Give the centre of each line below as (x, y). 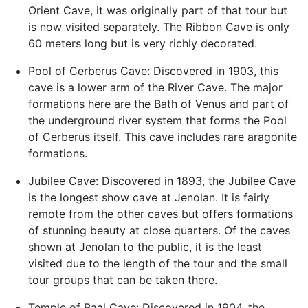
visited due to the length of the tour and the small (157, 264)
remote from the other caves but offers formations (160, 214)
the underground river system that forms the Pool (157, 121)
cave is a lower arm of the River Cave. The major (155, 88)
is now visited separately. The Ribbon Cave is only (158, 27)
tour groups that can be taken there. (122, 280)
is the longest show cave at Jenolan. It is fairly (148, 198)
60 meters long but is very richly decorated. (142, 44)
